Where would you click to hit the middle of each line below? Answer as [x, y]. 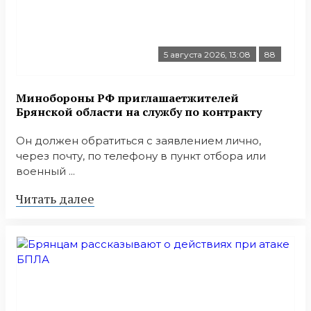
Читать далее [55, 198]
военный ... [45, 171]
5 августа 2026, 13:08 [207, 55]
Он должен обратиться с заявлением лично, [138, 140]
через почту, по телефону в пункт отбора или [141, 155]
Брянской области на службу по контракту [139, 111]
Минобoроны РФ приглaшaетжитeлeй [127, 98]
